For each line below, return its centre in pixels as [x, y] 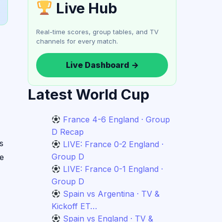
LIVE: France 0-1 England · [113, 169]
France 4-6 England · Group [117, 119]
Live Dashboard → [102, 65]
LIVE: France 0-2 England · [113, 144]
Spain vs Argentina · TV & [111, 194]
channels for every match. [77, 41]
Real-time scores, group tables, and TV [97, 32]
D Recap [68, 132]
